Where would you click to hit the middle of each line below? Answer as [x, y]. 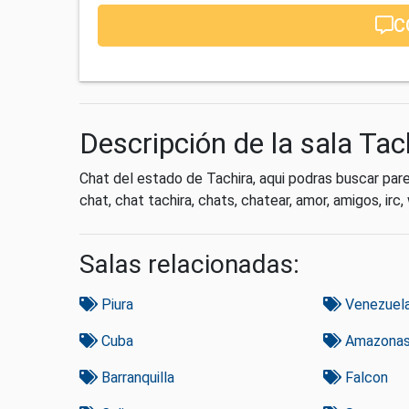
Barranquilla [136, 378]
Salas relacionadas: [189, 265]
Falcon [364, 378]
